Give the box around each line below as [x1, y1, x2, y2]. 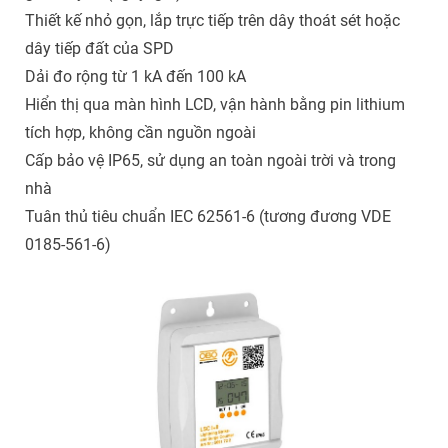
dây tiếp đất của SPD [24, 39, 174, 59]
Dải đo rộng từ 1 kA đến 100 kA [24, 67, 246, 87]
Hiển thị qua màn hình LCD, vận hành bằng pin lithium [24, 95, 405, 115]
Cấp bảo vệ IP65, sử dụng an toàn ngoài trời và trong [24, 151, 396, 171]
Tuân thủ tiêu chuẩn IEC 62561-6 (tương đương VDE [24, 207, 391, 227]
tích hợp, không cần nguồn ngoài [24, 123, 256, 143]
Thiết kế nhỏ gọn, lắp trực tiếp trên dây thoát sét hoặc [24, 11, 400, 31]
